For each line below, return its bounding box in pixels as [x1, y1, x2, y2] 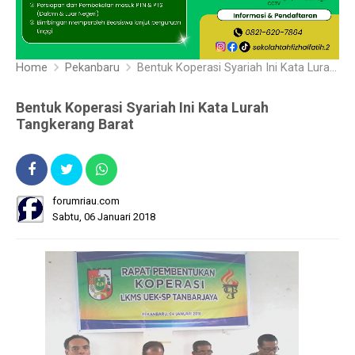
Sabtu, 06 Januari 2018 [52, 210, 155, 223]
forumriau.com [52, 194, 120, 207]
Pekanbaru [65, 60, 120, 74]
